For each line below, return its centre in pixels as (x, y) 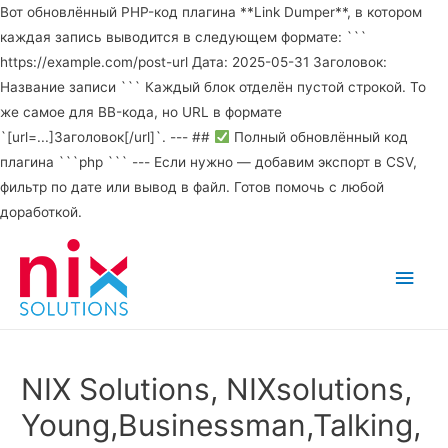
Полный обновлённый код (318, 137)
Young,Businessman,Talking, (221, 425)
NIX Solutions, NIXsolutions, (217, 389)
